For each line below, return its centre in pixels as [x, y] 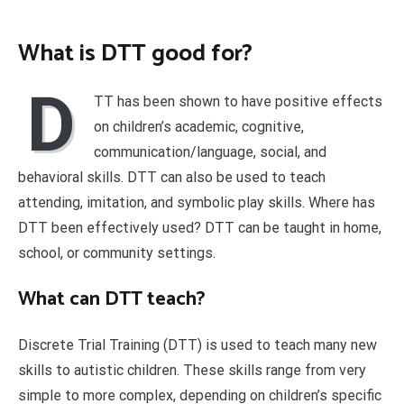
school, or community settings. [117, 253]
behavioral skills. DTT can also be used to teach [172, 178]
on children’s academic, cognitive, [199, 127]
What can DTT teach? [112, 300]
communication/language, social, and [210, 152]
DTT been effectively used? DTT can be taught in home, [200, 228]
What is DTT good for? [135, 53]
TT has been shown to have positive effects [238, 102]
